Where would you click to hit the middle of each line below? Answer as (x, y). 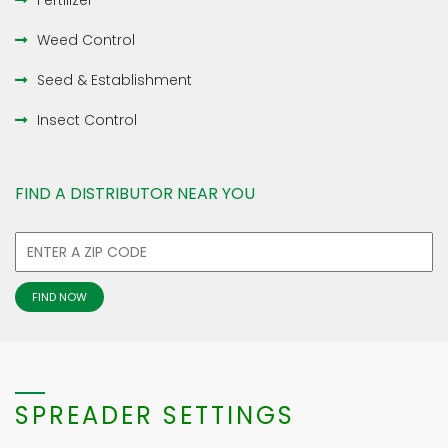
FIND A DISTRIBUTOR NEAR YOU (135, 194)
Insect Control (87, 120)
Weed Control (86, 40)
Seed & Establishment (114, 80)
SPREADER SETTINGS (155, 416)
